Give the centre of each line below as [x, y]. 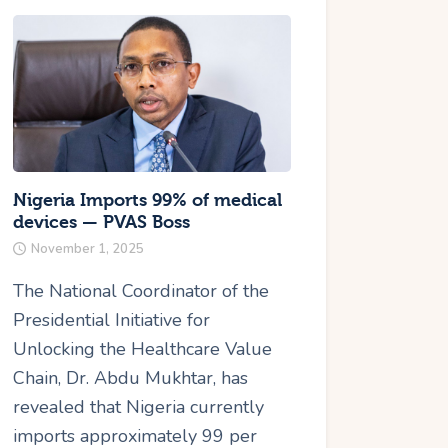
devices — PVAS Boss [102, 222]
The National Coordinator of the [141, 290]
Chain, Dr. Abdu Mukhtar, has [131, 377]
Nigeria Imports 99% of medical [148, 200]
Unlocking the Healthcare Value [143, 348]
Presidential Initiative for [112, 319]
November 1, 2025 [88, 248]
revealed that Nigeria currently [139, 406]
